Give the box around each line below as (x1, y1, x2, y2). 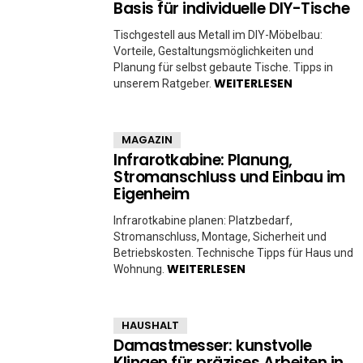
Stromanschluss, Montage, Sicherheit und (113, 230, 327, 243)
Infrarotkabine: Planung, (113, 149, 293, 171)
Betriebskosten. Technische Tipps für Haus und (113, 246, 353, 259)
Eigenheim (113, 183, 190, 205)
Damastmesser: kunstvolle (113, 335, 312, 357)
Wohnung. (113, 263, 167, 275)
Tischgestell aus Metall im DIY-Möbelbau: (113, 28, 322, 41)
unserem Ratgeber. (113, 77, 214, 90)
